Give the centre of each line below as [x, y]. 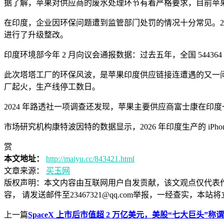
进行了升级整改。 [36, 34]
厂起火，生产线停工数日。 [52, 86]
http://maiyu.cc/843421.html [90, 158]
